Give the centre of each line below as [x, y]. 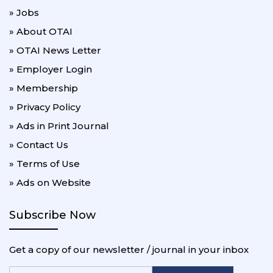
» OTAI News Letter [55, 50]
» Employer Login [51, 69]
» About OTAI [41, 31]
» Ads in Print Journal [59, 126]
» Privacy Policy [45, 107]
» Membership [44, 88]
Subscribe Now [52, 215]
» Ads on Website [50, 182]
